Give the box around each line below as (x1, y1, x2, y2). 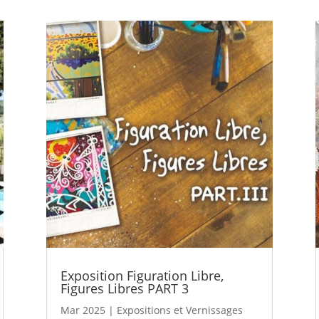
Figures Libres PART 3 (60, 279, 189, 297)
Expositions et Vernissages (116, 303, 243, 317)
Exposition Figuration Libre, (60, 266, 224, 284)
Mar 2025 (60, 303, 105, 317)
